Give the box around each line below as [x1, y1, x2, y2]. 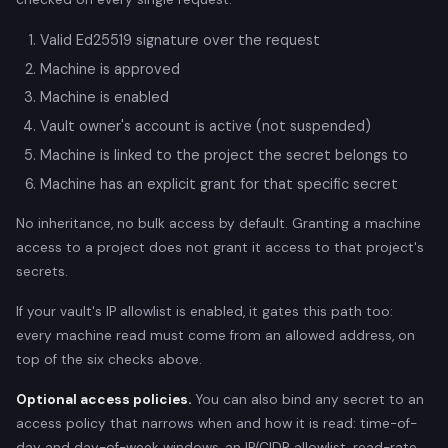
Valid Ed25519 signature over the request [40, 30, 320, 49]
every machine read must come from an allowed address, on [16, 326, 415, 344]
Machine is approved [40, 59, 180, 78]
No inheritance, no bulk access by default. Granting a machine [16, 214, 421, 232]
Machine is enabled [40, 88, 169, 107]
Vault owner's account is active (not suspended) [40, 117, 371, 136]
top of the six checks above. [16, 350, 202, 368]
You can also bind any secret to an [191, 390, 424, 408]
